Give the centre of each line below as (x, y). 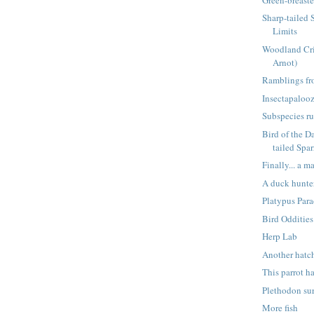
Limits (285, 31)
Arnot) (285, 62)
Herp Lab (280, 237)
